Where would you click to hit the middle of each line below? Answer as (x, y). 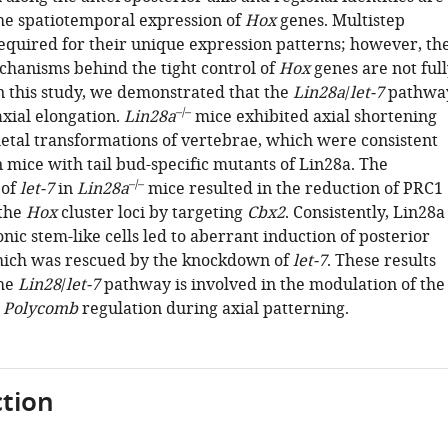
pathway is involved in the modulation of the (272, 285)
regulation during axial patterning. (213, 309)
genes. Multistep (340, 21)
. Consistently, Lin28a (364, 213)
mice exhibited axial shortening (313, 117)
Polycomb (40, 309)
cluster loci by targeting (151, 213)
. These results (381, 261)
